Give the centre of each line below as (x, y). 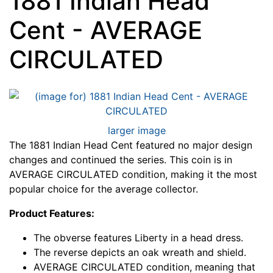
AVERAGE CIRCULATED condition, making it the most (133, 174)
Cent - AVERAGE (106, 30)
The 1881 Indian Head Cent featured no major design (131, 145)
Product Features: (52, 213)
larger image (136, 130)
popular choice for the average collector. (104, 189)
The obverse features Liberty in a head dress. (138, 237)
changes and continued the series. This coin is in (121, 159)
